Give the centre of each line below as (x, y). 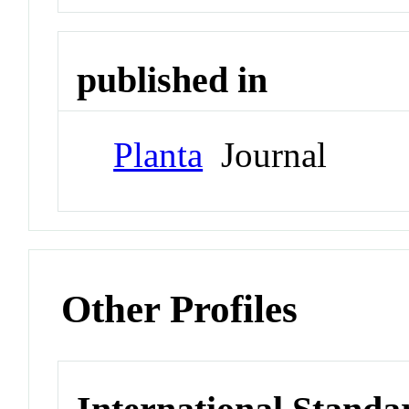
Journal (265, 155)
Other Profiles (180, 309)
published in (173, 79)
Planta (158, 155)
